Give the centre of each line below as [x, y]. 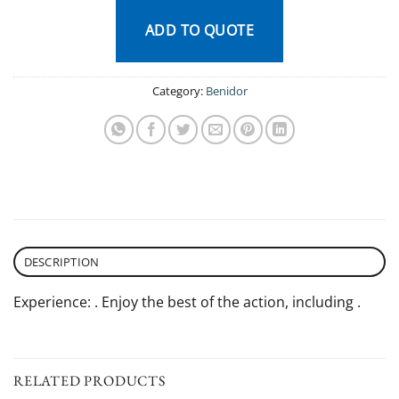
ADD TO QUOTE [199, 30]
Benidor [226, 90]
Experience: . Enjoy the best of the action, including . [187, 301]
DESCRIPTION [61, 261]
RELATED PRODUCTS [90, 381]
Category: [179, 90]
